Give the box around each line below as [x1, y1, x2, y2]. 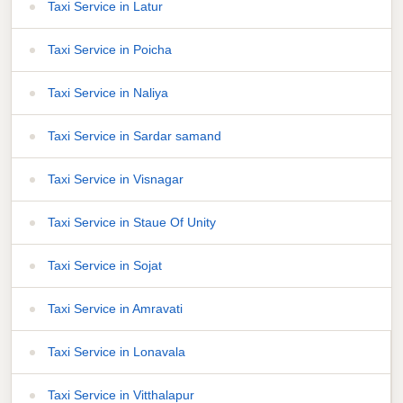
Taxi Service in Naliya [44, 85, 168, 100]
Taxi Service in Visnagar [44, 171, 184, 186]
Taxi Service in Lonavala [44, 344, 185, 359]
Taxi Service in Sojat [44, 257, 162, 273]
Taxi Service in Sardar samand [44, 128, 221, 143]
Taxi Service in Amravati [44, 300, 183, 316]
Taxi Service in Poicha [44, 41, 172, 57]
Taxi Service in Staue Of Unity [44, 214, 216, 229]
